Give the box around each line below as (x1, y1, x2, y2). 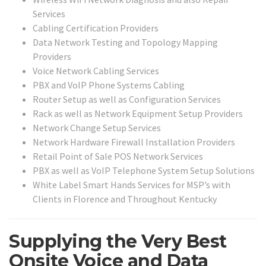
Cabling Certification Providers (33, 22, 159, 34)
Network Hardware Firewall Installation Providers (33, 136, 235, 148)
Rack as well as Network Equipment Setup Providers (33, 107, 243, 120)
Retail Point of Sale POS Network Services (33, 150, 203, 163)
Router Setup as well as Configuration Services (33, 93, 221, 106)
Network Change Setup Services (33, 122, 161, 134)
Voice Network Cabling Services (33, 65, 159, 77)
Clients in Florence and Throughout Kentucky (33, 193, 217, 205)
